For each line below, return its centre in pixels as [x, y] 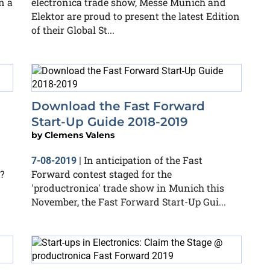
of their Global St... [73, 30]
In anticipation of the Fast [143, 160]
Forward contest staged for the [102, 174]
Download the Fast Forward [118, 106]
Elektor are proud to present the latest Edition [136, 16]
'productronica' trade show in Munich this [128, 188]
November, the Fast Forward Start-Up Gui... [129, 202]
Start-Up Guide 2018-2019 [110, 122]
